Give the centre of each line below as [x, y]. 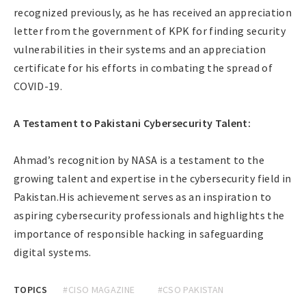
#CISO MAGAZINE [99, 289]
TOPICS [31, 289]
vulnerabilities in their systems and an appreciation [140, 49]
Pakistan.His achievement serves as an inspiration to [143, 196]
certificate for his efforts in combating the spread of [143, 67]
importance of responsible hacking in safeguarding [139, 233]
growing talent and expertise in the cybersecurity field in [153, 178]
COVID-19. [38, 86]
